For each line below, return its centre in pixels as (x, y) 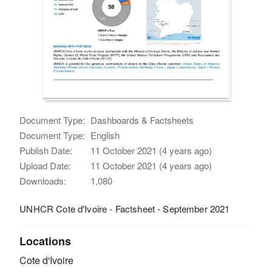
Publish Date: (46, 150)
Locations (46, 241)
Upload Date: (46, 165)
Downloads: (43, 180)
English (105, 135)
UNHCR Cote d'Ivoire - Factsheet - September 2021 (125, 208)
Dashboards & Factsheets (142, 120)
